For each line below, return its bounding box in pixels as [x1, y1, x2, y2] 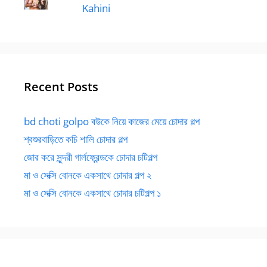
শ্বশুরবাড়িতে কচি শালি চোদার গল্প [24, 132, 128, 146]
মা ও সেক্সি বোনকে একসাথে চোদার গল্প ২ [24, 168, 151, 182]
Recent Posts [24, 79, 98, 95]
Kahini [82, 1, 110, 15]
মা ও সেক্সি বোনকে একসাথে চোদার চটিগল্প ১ [24, 186, 161, 200]
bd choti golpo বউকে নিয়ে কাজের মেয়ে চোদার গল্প [24, 114, 200, 128]
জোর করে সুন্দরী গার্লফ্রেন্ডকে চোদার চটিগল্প [24, 150, 157, 164]
